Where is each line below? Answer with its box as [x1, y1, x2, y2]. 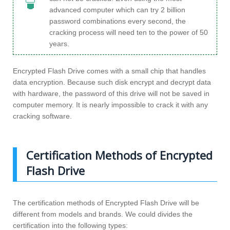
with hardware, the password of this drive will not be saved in [13, 89, 209, 98]
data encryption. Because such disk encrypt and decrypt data [13, 78, 211, 86]
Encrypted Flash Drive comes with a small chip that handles [13, 66, 206, 75]
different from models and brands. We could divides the [13, 210, 193, 219]
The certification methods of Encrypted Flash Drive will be [13, 199, 199, 207]
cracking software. [13, 111, 72, 120]
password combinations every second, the [49, 16, 186, 25]
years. [49, 39, 69, 48]
